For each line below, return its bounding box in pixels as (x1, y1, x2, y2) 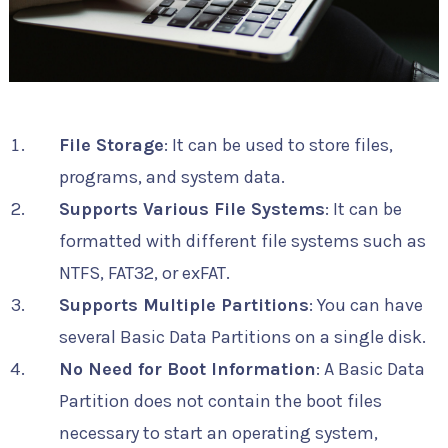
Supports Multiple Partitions (58, 293, 309, 316)
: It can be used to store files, (163, 133, 393, 156)
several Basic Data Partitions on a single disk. (58, 325, 426, 348)
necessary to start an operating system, (58, 421, 378, 444)
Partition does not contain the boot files (58, 389, 382, 412)
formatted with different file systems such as (58, 229, 426, 252)
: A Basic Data (315, 357, 425, 380)
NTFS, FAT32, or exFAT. (58, 261, 230, 284)
